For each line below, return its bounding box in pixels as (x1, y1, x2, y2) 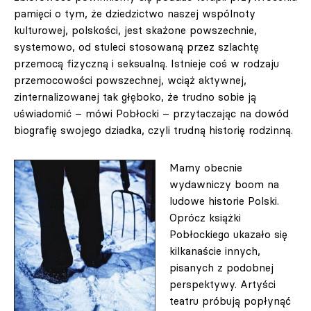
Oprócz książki (169, 211, 241, 224)
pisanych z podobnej (169, 261, 274, 274)
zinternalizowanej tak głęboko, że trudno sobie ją (14, 90, 256, 103)
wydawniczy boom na (169, 178, 279, 191)
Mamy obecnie (169, 161, 242, 174)
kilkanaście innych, (169, 244, 260, 258)
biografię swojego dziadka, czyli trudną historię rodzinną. (14, 124, 293, 137)
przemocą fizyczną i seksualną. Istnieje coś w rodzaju (14, 57, 279, 70)
